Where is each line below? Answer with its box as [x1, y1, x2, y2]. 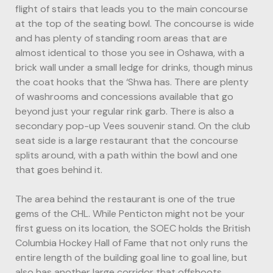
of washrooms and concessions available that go [15, 90, 233, 103]
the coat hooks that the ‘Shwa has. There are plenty [15, 75, 249, 88]
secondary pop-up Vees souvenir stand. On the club [15, 119, 250, 132]
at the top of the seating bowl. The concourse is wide [15, 16, 254, 30]
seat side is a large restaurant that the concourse [15, 133, 238, 147]
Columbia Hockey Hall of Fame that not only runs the [15, 236, 248, 249]
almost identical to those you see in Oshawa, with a [15, 46, 244, 59]
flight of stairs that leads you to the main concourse [15, 2, 248, 15]
